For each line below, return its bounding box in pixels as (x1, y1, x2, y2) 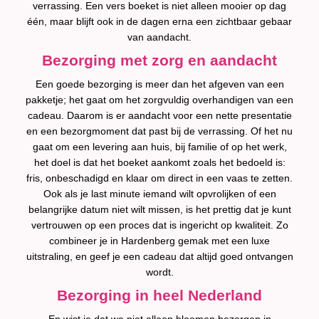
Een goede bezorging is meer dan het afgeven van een (35, 78, 284, 90)
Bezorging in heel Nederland (57, 287, 262, 303)
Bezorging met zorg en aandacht (42, 52, 277, 68)
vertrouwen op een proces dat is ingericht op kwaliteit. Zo (31, 219, 288, 231)
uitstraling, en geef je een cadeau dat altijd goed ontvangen (26, 251, 293, 262)
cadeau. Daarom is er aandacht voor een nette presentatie (27, 110, 292, 121)
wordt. (145, 266, 174, 278)
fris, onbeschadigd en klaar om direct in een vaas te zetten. (26, 172, 293, 184)
